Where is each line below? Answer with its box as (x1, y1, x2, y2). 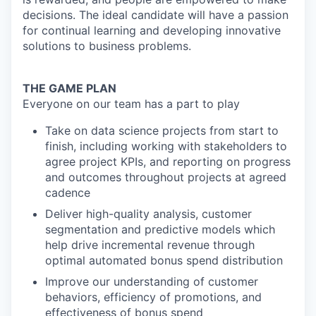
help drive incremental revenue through (45, 238, 255, 252)
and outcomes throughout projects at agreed (45, 170, 286, 184)
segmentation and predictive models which (45, 222, 275, 236)
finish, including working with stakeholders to (45, 139, 287, 153)
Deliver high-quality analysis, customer (45, 207, 252, 221)
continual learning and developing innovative (42, 23, 281, 37)
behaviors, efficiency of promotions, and (45, 290, 262, 304)
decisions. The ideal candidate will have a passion (23, 8, 288, 22)
